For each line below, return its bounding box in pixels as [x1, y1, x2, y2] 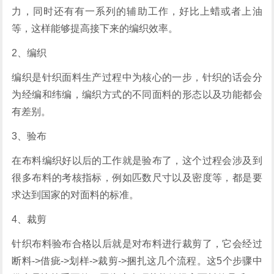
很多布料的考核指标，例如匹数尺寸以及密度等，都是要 [12, 172, 262, 183]
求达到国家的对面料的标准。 [12, 189, 139, 200]
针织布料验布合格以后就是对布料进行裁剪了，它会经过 [12, 238, 262, 249]
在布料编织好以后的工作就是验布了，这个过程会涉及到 [12, 155, 262, 166]
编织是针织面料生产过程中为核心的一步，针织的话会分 [12, 72, 262, 83]
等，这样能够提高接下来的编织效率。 [12, 23, 179, 34]
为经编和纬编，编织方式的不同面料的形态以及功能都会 [12, 89, 262, 100]
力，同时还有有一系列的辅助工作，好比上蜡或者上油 [12, 6, 262, 17]
